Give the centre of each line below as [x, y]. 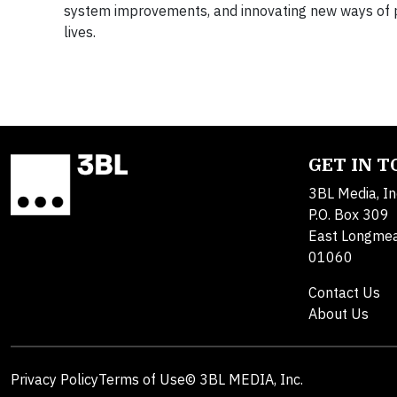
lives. [80, 32]
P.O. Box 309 [349, 214]
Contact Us [344, 292]
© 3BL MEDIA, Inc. [244, 379]
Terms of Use [142, 379]
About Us [339, 314]
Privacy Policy [54, 379]
